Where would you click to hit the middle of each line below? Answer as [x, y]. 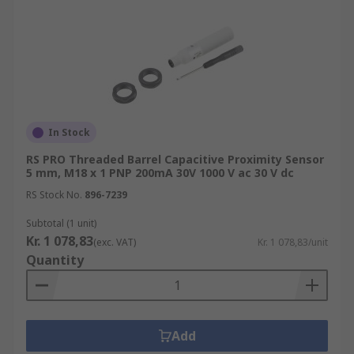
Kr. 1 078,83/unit [293, 242]
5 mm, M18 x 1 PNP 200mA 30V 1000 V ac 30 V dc [160, 173]
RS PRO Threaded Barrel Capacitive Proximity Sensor [175, 159]
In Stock [69, 132]
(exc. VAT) [115, 242]
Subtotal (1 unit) [61, 223]
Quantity [55, 260]
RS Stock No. [54, 195]
